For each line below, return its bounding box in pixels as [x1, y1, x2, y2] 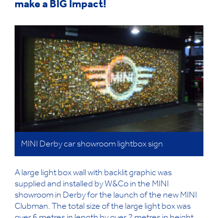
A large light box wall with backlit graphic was [15, 169, 172, 178]
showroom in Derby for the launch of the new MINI [15, 191, 197, 200]
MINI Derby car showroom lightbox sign [21, 140, 163, 149]
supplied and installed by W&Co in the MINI [15, 180, 169, 189]
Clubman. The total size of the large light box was [15, 202, 191, 212]
